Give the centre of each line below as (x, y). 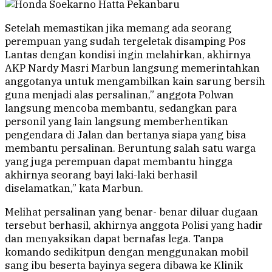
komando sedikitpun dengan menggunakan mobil (127, 252)
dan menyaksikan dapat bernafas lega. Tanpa (114, 239)
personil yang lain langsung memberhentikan (117, 122)
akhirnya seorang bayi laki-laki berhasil (101, 175)
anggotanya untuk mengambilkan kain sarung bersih (135, 82)
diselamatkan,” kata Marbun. (74, 189)
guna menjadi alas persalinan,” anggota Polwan (119, 95)
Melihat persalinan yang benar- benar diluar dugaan (131, 212)
